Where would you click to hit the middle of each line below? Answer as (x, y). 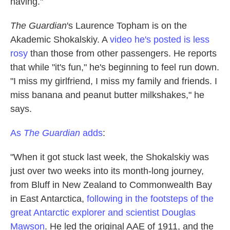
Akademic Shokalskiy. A (60, 39)
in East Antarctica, (49, 198)
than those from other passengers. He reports (122, 53)
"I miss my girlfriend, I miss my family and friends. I (114, 81)
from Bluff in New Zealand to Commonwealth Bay (111, 185)
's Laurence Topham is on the (127, 25)
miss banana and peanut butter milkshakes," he (107, 95)
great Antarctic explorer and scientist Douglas (103, 212)
